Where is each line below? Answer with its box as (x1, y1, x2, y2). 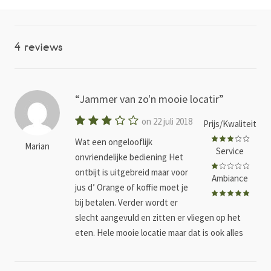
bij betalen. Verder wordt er (75, 196, 178, 208)
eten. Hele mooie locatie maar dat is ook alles (75, 226, 243, 238)
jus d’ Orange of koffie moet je (75, 181, 188, 193)
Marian (25, 140, 50, 152)
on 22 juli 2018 (142, 115, 192, 127)
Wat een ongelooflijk (75, 135, 152, 148)
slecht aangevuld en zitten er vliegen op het (75, 211, 241, 223)
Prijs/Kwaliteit (203, 117, 256, 129)
